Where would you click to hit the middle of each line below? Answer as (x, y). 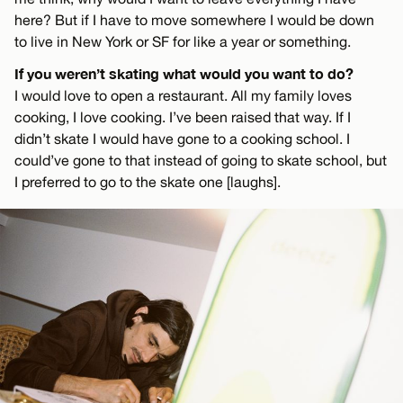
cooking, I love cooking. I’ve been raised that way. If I (183, 117)
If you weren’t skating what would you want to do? (184, 74)
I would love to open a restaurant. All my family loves (183, 96)
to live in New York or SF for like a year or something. (183, 42)
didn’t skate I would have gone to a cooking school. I (182, 139)
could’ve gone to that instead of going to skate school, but (201, 161)
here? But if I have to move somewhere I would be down (194, 20)
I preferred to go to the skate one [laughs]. (148, 182)
